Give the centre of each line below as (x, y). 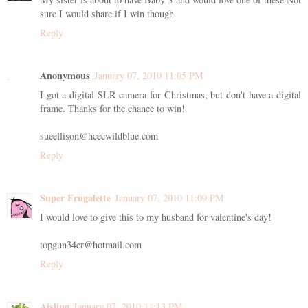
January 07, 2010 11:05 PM (149, 75)
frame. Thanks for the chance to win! (112, 108)
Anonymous (65, 75)
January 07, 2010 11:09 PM (169, 197)
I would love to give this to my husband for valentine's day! (156, 217)
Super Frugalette (75, 197)
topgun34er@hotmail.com (91, 244)
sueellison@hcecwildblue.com (99, 135)
